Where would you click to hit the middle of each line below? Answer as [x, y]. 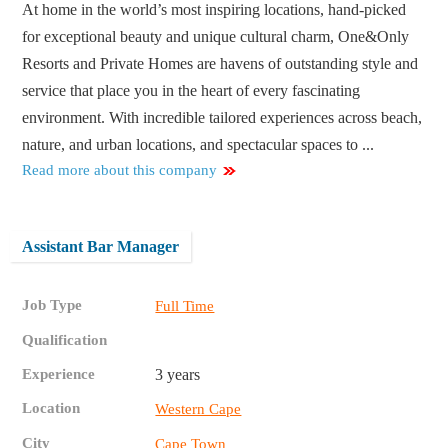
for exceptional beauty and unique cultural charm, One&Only [216, 37]
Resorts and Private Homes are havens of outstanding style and [220, 64]
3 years [178, 375]
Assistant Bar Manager [101, 247]
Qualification [65, 340]
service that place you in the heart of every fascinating [191, 91]
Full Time [185, 306]
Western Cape [198, 409]
